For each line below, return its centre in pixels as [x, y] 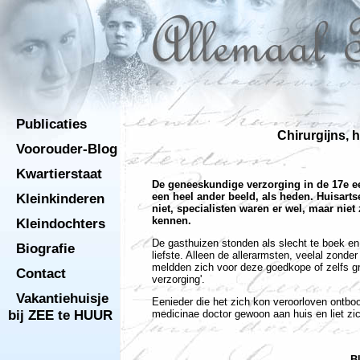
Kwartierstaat [59, 174]
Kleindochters [61, 223]
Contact [41, 273]
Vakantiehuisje [62, 298]
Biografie [45, 248]
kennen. [173, 220]
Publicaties [51, 124]
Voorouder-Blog [67, 149]
